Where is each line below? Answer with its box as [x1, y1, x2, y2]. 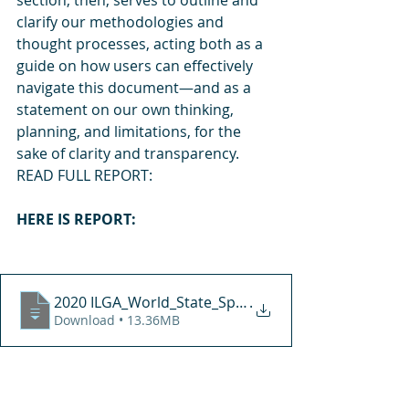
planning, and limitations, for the [16, 121, 245, 142]
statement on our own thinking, [16, 100, 237, 120]
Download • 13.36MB [119, 311, 180, 329]
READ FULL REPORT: [16, 165, 152, 185]
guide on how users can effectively [16, 56, 257, 76]
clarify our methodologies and [16, 12, 227, 32]
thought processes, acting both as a [16, 34, 267, 54]
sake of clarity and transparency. [16, 143, 246, 163]
